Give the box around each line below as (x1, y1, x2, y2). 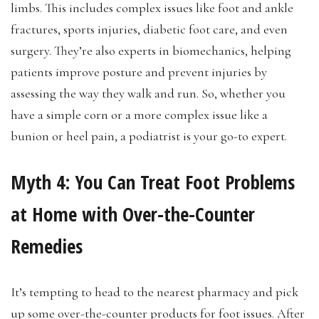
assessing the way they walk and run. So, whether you (11, 85, 286, 102)
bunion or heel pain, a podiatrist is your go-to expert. (11, 128, 287, 145)
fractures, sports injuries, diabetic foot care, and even (11, 21, 288, 38)
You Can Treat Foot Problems (75, 169, 295, 196)
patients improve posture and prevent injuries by (11, 64, 267, 80)
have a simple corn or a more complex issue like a (11, 107, 268, 123)
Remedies (11, 233, 83, 260)
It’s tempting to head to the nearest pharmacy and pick (11, 284, 298, 300)
